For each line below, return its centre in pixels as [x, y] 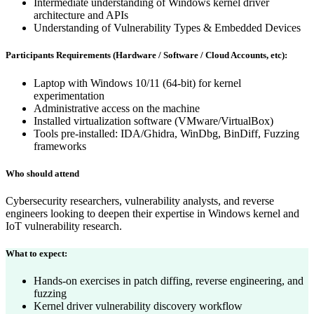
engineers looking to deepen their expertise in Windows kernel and [152, 213]
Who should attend [42, 173]
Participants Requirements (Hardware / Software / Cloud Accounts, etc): [146, 55]
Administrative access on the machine [117, 108]
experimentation [69, 95]
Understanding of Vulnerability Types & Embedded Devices [167, 28]
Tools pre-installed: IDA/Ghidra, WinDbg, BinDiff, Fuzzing [166, 133]
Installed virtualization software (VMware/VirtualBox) [153, 121]
